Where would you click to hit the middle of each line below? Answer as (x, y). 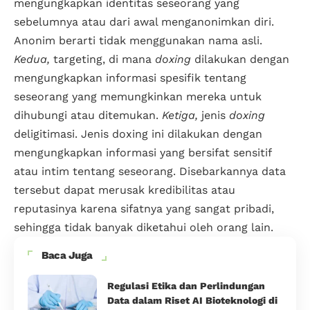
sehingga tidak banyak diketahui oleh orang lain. (144, 227)
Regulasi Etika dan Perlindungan (186, 285)
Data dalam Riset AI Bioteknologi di (192, 300)
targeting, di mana (102, 59)
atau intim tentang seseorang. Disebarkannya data (150, 171)
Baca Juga (67, 255)
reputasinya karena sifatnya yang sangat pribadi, (144, 208)
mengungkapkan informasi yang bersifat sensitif (143, 152)
